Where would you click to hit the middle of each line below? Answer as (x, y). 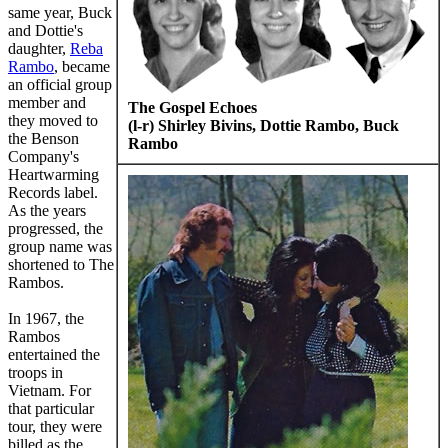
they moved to (53, 120)
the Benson (43, 138)
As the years (47, 210)
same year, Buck (60, 12)
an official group (60, 84)
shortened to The (61, 264)
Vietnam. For (49, 390)
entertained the (54, 354)
